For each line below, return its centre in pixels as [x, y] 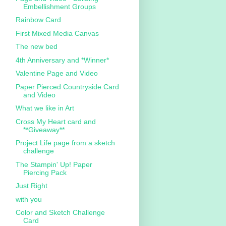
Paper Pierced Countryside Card [67, 87]
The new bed [36, 47]
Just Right [31, 186]
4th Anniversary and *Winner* [62, 60]
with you [29, 199]
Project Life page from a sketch [65, 143]
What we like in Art [45, 108]
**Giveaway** [44, 129]
